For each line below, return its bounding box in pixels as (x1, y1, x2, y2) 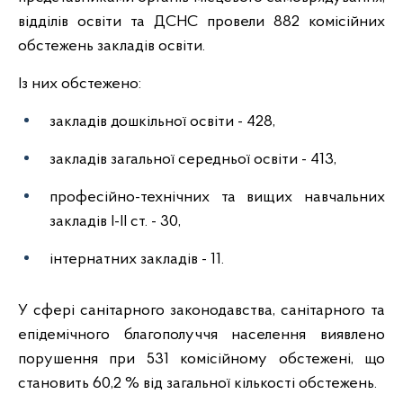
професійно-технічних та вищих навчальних (49, 189, 385, 206)
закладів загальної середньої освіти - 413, (49, 151, 336, 168)
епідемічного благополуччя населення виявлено (18, 327, 385, 344)
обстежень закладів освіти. (18, 38, 205, 55)
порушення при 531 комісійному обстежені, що (18, 351, 385, 368)
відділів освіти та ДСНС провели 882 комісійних (18, 13, 385, 31)
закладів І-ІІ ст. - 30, (49, 213, 181, 230)
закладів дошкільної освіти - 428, (49, 113, 275, 130)
